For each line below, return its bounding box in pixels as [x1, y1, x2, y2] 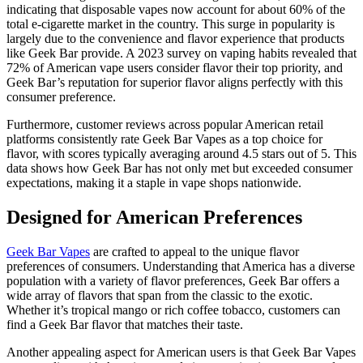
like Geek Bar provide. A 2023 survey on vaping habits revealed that [6, 46, 357, 61]
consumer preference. [6, 90, 116, 105]
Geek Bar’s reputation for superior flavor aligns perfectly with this [6, 75, 343, 90]
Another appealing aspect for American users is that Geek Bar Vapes [6, 344, 356, 359]
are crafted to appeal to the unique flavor [90, 244, 299, 258]
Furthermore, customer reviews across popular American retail [6, 117, 323, 132]
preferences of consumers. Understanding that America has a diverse [6, 258, 355, 273]
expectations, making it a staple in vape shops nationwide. [6, 176, 301, 190]
